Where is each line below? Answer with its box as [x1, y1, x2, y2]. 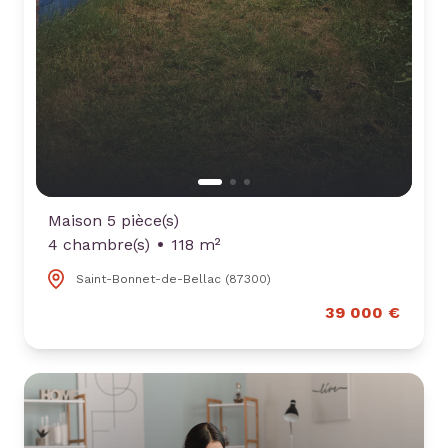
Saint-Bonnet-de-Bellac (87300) [76, 271, 271, 286]
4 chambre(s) [48, 234, 150, 254]
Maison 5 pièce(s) [48, 210, 179, 230]
